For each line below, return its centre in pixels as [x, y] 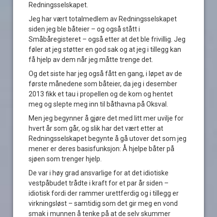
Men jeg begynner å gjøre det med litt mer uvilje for [106, 118]
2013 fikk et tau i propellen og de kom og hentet [101, 94]
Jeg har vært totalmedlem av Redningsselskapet [103, 19]
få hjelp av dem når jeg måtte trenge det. [91, 59]
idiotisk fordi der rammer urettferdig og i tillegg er [104, 193]
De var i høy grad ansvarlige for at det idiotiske [99, 173]
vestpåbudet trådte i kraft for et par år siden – [99, 183]
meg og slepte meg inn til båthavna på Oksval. [99, 104]
